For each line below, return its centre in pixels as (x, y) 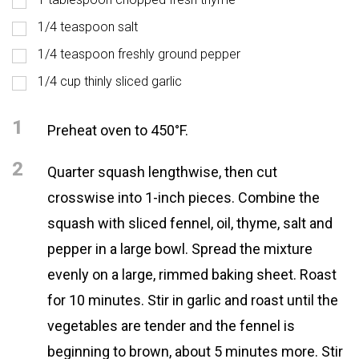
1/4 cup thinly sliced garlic (110, 81)
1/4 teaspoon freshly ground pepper (139, 54)
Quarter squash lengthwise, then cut (162, 172)
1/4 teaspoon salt (88, 27)
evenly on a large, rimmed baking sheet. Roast (192, 274)
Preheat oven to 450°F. (118, 130)
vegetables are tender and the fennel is (171, 326)
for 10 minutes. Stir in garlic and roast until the (193, 300)
